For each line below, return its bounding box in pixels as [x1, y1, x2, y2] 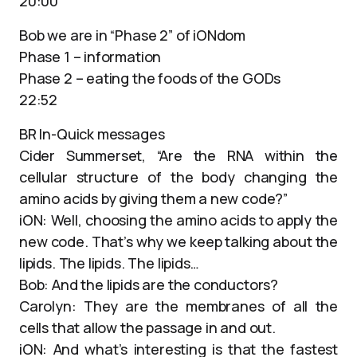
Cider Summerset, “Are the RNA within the [19, 146, 338, 165]
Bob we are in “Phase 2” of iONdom [19, 25, 246, 45]
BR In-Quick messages [19, 124, 165, 143]
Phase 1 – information [19, 47, 162, 66]
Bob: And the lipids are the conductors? [19, 275, 278, 294]
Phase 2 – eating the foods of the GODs [19, 69, 281, 88]
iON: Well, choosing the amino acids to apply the [19, 210, 338, 229]
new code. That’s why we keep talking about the [19, 232, 338, 251]
